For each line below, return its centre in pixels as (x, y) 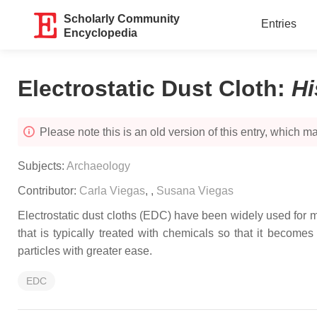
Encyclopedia (101, 33)
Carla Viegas (112, 191)
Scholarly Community (122, 19)
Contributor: (48, 191)
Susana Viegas (195, 191)
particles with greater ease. (85, 251)
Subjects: (42, 166)
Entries (278, 24)
